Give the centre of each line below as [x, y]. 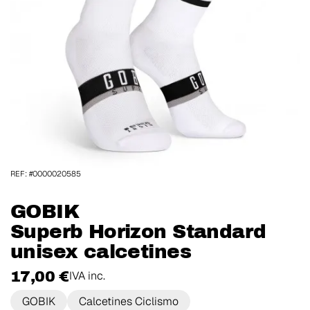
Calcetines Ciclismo [129, 301]
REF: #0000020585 [46, 174]
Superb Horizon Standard [138, 232]
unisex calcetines [101, 252]
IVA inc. [87, 275]
